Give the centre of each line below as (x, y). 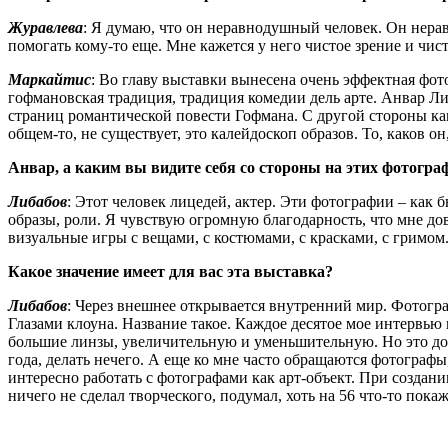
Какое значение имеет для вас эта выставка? (170, 271)
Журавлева (45, 27)
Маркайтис (49, 79)
